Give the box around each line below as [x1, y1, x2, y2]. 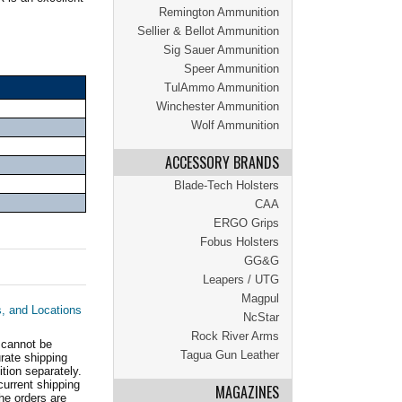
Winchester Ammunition [156, 100, 279, 113]
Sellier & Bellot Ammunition [137, 24, 279, 38]
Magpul [241, 292, 279, 305]
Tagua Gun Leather [180, 348, 279, 362]
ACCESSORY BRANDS [165, 152, 279, 173]
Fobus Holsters [200, 235, 279, 249]
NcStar [243, 310, 279, 324]
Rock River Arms [191, 329, 279, 343]
